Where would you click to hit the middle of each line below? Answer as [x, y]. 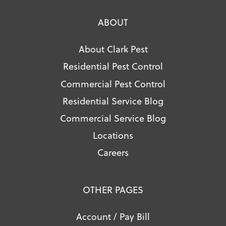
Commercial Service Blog [113, 118]
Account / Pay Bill [113, 216]
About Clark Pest [113, 49]
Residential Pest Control [113, 66]
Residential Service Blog [113, 100]
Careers [113, 152]
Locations [113, 135]
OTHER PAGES [113, 189]
